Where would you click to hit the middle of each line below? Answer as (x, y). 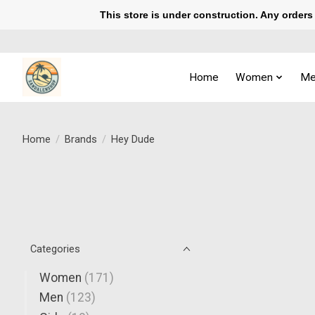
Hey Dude (133, 139)
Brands (81, 139)
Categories (55, 249)
